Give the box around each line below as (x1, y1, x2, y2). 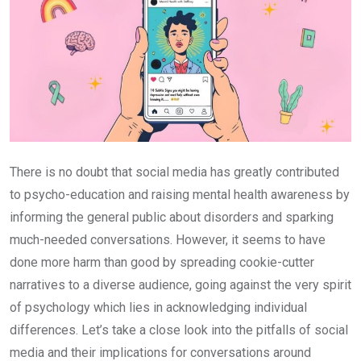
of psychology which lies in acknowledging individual (10, 300, 307, 316)
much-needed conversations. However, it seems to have (10, 232, 326, 248)
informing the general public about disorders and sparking (10, 210, 334, 226)
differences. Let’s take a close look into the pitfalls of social (10, 322, 348, 338)
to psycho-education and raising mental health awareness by (10, 187, 350, 203)
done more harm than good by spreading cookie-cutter (10, 255, 314, 271)
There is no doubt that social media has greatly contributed (10, 164, 339, 180)
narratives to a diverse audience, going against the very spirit (10, 277, 351, 293)
